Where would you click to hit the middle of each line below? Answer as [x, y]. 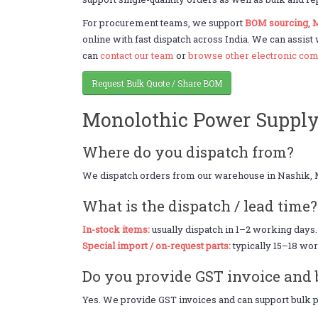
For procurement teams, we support [163, 23]
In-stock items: [116, 229]
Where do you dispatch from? [188, 152]
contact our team [137, 55]
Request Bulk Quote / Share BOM [157, 83]
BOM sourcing [276, 23]
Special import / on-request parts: [156, 246]
